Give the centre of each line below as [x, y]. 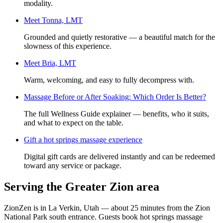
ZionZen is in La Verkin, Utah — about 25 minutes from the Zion [107, 208]
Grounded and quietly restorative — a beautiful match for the [119, 37]
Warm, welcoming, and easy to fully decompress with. [109, 80]
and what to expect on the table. [74, 122]
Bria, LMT [59, 63]
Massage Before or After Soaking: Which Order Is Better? [115, 97]
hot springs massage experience [93, 139]
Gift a [34, 139]
